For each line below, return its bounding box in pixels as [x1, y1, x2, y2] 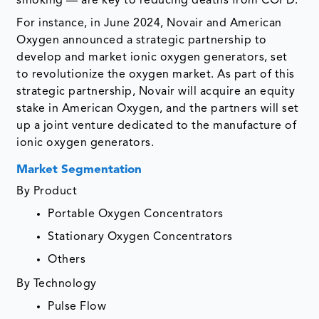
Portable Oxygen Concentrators [48, 209, 224, 221]
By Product [16, 186, 78, 198]
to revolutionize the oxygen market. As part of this [16, 69, 295, 81]
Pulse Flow [48, 301, 107, 313]
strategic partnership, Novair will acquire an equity [16, 86, 296, 98]
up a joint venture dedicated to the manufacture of [16, 120, 297, 132]
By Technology [16, 278, 97, 291]
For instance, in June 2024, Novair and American [16, 18, 282, 30]
